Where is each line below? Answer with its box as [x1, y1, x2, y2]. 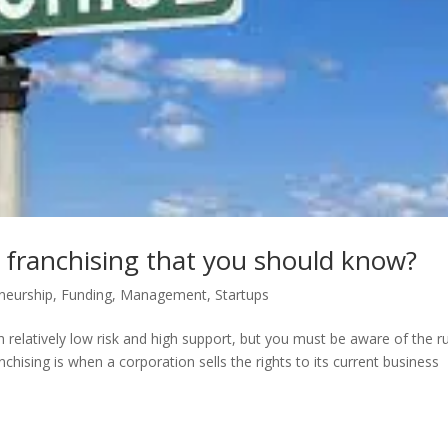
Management [120, 284, 208, 304]
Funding [61, 284, 113, 304]
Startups [215, 284, 270, 304]
